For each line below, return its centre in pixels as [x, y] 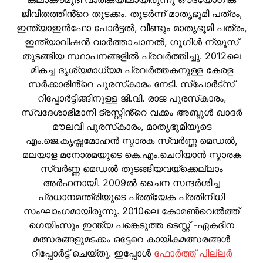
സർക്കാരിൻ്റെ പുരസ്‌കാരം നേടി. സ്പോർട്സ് [131, 84]
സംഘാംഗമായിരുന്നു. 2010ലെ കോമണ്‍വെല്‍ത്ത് [131, 210]
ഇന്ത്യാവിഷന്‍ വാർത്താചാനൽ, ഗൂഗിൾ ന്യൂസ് [131, 41]
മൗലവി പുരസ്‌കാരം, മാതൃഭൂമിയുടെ [131, 126]
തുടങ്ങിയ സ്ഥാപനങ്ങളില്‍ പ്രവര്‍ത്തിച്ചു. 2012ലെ [131, 55]
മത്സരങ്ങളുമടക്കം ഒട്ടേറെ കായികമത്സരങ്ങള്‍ [131, 239]
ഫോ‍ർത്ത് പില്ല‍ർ [193, 253]
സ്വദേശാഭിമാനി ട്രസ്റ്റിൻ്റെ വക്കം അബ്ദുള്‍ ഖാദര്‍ [131, 112]
